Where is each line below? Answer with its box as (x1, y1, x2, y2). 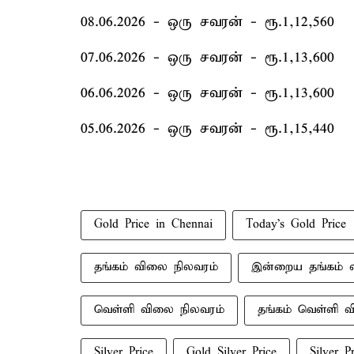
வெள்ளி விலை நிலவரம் (94, 303, 224, 317)
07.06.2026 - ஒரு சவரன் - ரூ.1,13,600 (81, 48, 334, 66)
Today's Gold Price (246, 217, 346, 232)
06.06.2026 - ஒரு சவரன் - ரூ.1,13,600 (81, 84, 334, 102)
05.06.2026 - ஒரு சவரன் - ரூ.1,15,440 (81, 119, 334, 137)
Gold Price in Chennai (94, 217, 213, 232)
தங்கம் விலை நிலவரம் (94, 260, 218, 274)
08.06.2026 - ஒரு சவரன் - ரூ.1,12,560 (81, 13, 334, 31)
